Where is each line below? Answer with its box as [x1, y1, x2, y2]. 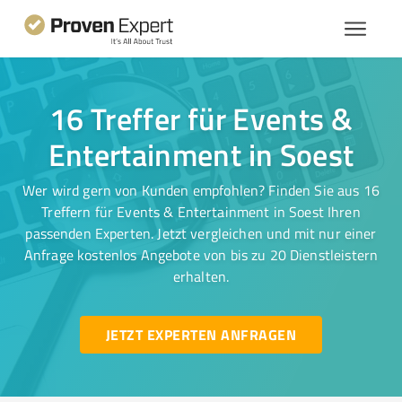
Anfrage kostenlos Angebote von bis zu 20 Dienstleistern [23, 245, 379, 265]
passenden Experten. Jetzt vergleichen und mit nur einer [25, 223, 377, 243]
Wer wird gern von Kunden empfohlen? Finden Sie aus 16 [22, 180, 380, 200]
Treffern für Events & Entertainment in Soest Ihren [41, 202, 361, 222]
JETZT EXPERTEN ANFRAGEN [105, 324, 296, 345]
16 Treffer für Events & [48, 97, 354, 140]
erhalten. [172, 267, 230, 286]
